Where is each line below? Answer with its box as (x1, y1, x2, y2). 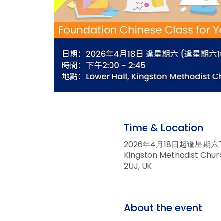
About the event (123, 200, 202, 215)
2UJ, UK (123, 160, 152, 172)
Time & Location (123, 120, 203, 135)
